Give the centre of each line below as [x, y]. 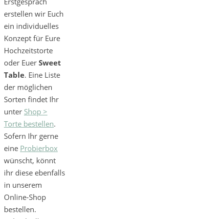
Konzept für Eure [32, 38]
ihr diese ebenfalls [34, 173]
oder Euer [21, 63]
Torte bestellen [29, 124]
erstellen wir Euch [34, 14]
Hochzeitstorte [28, 51]
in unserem [23, 185]
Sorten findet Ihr [31, 99]
